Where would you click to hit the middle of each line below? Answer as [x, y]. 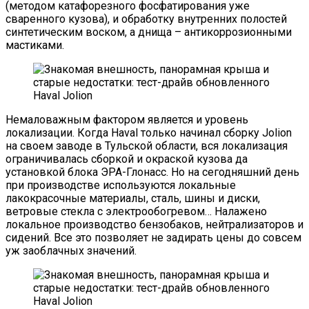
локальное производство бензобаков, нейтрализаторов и [154, 224]
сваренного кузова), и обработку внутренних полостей [146, 19]
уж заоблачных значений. [72, 250]
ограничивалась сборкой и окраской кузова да [127, 159]
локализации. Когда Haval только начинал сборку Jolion [149, 132]
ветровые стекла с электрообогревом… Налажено [136, 211]
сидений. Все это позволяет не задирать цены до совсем [153, 237]
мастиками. [38, 45]
